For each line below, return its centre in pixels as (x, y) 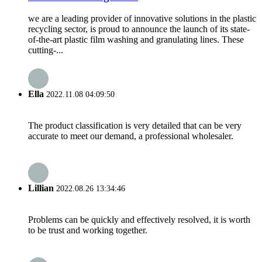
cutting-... (46, 50)
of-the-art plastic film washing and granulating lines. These (136, 40)
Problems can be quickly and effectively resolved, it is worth (139, 220)
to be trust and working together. (88, 230)
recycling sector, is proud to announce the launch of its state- (139, 29)
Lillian (41, 188)
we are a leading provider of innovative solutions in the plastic (142, 19)
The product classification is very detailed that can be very (135, 125)
